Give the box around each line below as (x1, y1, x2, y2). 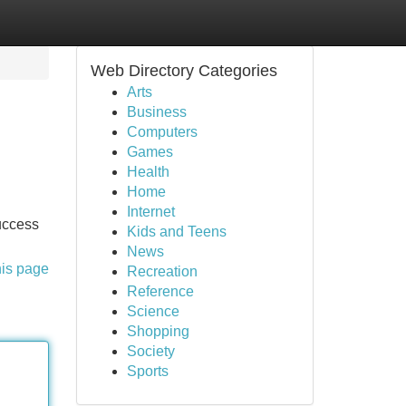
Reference (126, 284, 194, 299)
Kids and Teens (126, 224, 227, 239)
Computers (126, 124, 198, 140)
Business (126, 104, 187, 120)
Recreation (126, 264, 198, 279)
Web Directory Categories (90, 62, 277, 80)
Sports (126, 363, 169, 379)
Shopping (126, 324, 189, 339)
